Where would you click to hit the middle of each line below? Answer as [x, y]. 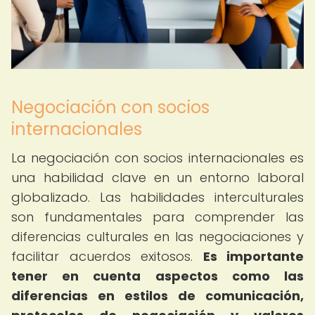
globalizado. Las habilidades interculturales [157, 197]
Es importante [253, 256]
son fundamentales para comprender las [157, 217]
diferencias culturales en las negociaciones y [157, 237]
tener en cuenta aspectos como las [157, 276]
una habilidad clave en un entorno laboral [157, 178]
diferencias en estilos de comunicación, [157, 296]
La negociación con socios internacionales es [157, 158]
